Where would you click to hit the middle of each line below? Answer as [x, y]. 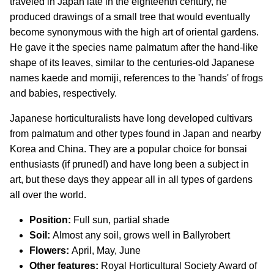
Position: [50, 220]
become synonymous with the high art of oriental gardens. [134, 32]
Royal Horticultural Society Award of [178, 266]
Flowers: [49, 250]
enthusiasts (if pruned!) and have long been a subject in [129, 164]
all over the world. [48, 195]
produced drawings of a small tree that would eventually [130, 17]
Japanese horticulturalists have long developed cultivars [131, 118]
